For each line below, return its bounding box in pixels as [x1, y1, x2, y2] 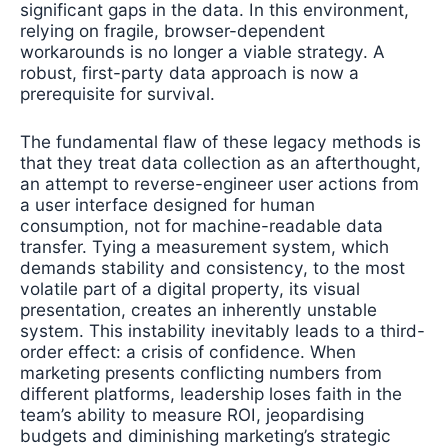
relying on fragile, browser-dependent [20, 19, 325, 41]
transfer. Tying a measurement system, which [20, 236, 389, 258]
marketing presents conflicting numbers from [20, 362, 382, 384]
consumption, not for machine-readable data [20, 215, 383, 237]
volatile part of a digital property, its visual [20, 278, 360, 300]
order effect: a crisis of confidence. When [20, 341, 356, 363]
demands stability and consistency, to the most [20, 257, 405, 279]
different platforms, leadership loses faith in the [20, 383, 402, 405]
